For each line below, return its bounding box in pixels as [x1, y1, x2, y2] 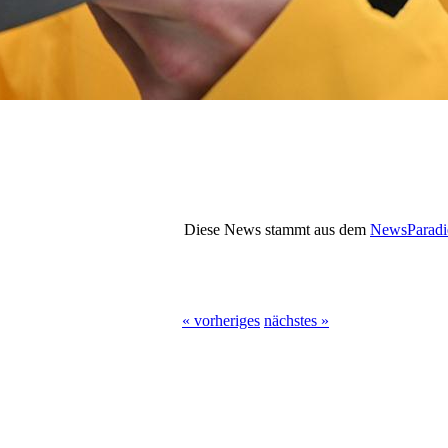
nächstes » [264, 312, 329, 330]
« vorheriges [182, 312, 260, 330]
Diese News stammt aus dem [184, 220, 370, 238]
